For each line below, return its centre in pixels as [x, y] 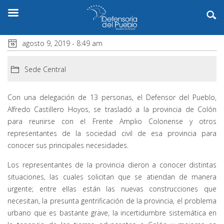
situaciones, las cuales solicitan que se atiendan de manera [112, 176]
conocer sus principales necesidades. [68, 145]
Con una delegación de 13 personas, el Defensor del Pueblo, [112, 97]
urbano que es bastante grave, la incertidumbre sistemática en [112, 212]
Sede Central [45, 69]
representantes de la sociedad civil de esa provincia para [112, 133]
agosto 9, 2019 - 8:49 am [61, 43]
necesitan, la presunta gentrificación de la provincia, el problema [112, 200]
